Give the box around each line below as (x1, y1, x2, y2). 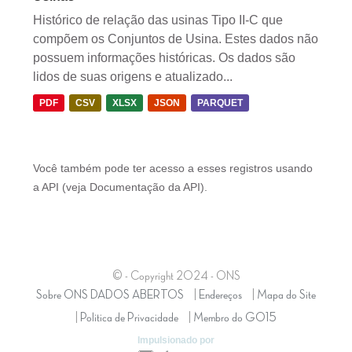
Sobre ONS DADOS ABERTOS (36, 288, 184, 302)
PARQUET (197, 97, 243, 108)
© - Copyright (112, 269, 176, 283)
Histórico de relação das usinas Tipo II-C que (33, 13, 283, 27)
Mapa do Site (257, 288, 316, 302)
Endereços (199, 288, 242, 302)
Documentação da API (90, 180, 200, 193)
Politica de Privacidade (80, 311, 178, 324)
